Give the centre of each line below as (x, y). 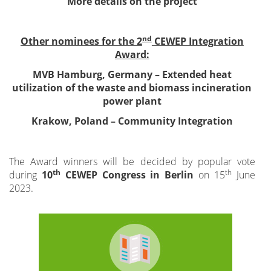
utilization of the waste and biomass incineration (132, 88)
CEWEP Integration (198, 41)
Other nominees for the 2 (81, 41)
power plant (132, 101)
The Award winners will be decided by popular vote (132, 161)
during (25, 175)
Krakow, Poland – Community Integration (132, 121)
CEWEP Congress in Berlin (127, 175)
